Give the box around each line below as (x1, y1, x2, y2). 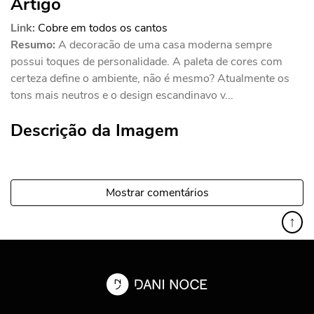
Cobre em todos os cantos (38, 20, 168, 36)
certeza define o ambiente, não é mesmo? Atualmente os (11, 70, 289, 86)
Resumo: (11, 36, 55, 53)
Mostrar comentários (105, 184, 209, 200)
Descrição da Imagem (11, 118, 179, 142)
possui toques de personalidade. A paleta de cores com (11, 53, 282, 69)
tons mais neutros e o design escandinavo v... (11, 87, 233, 103)
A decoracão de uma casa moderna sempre (58, 36, 272, 53)
